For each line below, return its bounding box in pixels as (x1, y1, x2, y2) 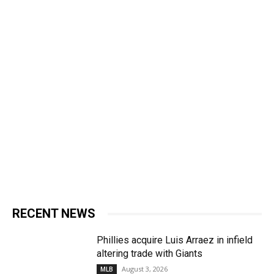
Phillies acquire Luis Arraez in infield (97, 234, 253, 246)
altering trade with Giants (97, 248, 203, 260)
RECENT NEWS (12, 206, 95, 221)
